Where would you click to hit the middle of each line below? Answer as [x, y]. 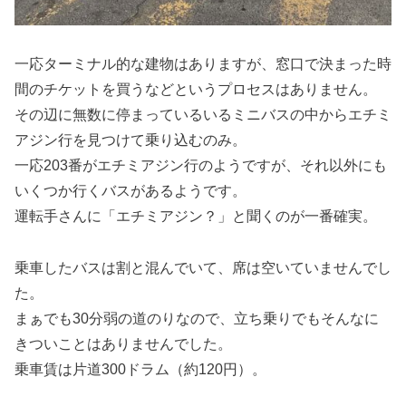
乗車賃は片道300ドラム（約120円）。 [140, 369]
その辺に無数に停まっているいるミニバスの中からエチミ [203, 115]
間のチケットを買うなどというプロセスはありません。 [196, 90]
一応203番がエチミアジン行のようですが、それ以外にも [201, 166]
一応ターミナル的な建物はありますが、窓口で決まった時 [203, 64]
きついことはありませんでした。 [123, 343]
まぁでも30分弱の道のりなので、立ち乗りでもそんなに [197, 318]
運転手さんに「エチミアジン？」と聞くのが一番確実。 [196, 217]
